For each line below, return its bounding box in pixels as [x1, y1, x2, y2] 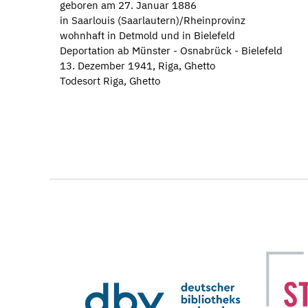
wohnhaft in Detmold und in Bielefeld [60, 28, 235, 42]
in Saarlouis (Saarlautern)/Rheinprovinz [60, 13, 245, 27]
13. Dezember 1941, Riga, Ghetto [60, 58, 215, 72]
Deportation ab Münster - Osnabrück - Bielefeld [60, 43, 283, 57]
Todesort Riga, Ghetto [60, 74, 160, 87]
